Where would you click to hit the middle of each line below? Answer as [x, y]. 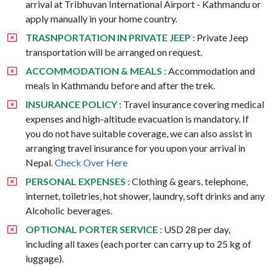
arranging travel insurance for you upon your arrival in [135, 148]
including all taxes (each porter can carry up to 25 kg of [138, 243]
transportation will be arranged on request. [114, 52]
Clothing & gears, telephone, [189, 181]
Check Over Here [91, 162]
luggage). [45, 258]
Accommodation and [211, 70]
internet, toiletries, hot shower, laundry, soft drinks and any [145, 195]
